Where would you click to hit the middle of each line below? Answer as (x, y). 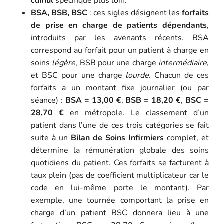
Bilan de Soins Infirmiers (118, 138)
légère (64, 63)
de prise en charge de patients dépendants (119, 25)
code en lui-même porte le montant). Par (120, 188)
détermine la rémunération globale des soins (120, 150)
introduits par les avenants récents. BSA (120, 38)
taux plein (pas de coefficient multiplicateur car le (120, 175)
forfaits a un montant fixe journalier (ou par (120, 88)
